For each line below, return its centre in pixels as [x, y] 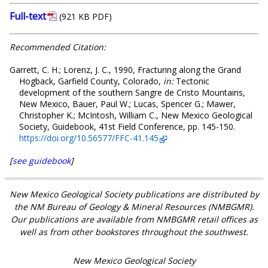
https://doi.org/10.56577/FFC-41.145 [89, 138]
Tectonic [191, 81]
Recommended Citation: [58, 47]
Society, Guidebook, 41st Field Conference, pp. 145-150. [127, 127]
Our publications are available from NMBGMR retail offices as [134, 220]
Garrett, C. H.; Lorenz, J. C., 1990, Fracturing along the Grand [125, 70]
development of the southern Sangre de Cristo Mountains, [132, 93]
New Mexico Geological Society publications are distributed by [134, 194]
